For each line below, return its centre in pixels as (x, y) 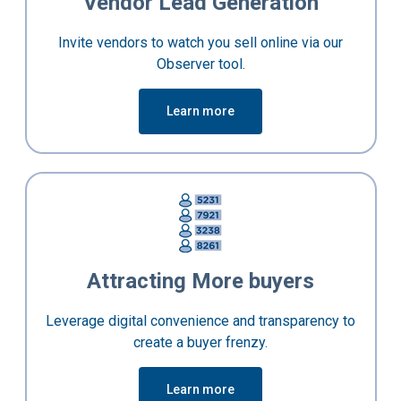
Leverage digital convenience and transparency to (200, 321)
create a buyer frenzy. (200, 343)
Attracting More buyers (200, 282)
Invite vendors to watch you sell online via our (200, 43)
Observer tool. (200, 64)
